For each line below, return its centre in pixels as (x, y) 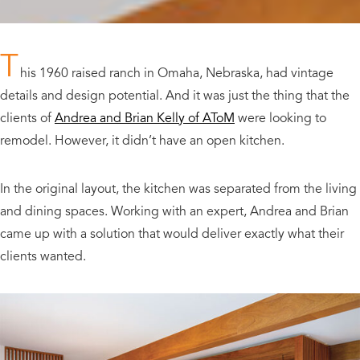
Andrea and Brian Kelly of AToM (145, 118)
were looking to (280, 118)
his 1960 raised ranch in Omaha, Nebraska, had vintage (176, 73)
